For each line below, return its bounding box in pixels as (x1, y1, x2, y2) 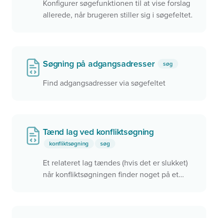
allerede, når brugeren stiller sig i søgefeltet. (43, 10, 193, 20)
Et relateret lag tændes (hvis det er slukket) (43, 158, 188, 168)
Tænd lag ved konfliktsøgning (43, 127, 154, 137)
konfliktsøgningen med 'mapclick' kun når (43, 193, 183, 203)
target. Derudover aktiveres (43, 182, 135, 191)
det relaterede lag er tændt (43, 205, 134, 215)
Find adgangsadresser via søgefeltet (43, 78, 165, 88)
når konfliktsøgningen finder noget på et (43, 170, 179, 180)
